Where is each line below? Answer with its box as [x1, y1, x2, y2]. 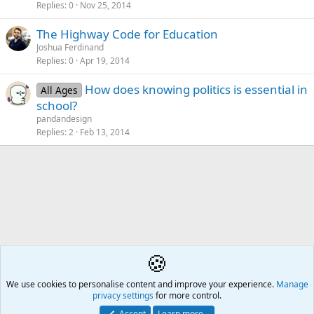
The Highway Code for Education [36, 26, 218, 42]
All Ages [40, 83, 78, 97]
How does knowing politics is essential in [84, 81, 308, 97]
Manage [275, 278, 308, 290]
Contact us [10, 298, 55, 310]
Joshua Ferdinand [36, 41, 104, 53]
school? [36, 97, 77, 114]
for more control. [153, 289, 221, 301]
